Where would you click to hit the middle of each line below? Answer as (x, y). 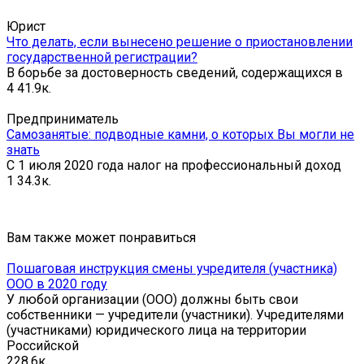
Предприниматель (63, 119)
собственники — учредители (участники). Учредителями (175, 314)
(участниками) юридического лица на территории (156, 330)
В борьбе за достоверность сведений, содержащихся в (175, 72)
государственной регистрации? (102, 57)
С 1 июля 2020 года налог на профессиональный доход (174, 165)
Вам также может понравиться (101, 237)
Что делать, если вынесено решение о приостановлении (180, 41)
